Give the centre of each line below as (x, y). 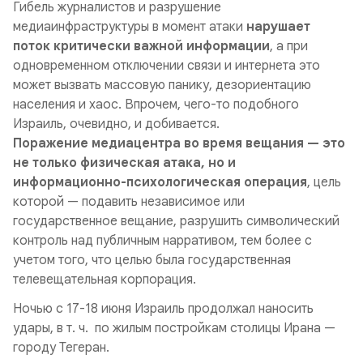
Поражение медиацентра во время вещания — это (179, 143)
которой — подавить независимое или (129, 202)
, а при (289, 46)
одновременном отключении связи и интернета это (167, 66)
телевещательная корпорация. (105, 280)
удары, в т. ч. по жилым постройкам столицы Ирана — (174, 328)
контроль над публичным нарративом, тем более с (162, 241)
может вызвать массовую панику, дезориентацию (162, 85)
